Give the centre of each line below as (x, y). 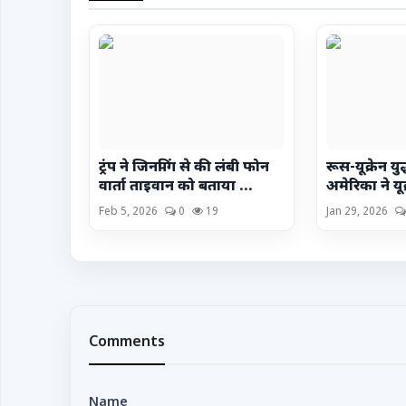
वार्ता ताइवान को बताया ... (176, 188)
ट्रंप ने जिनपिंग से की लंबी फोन (184, 169)
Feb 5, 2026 (128, 213)
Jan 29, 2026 (358, 213)
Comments (127, 343)
